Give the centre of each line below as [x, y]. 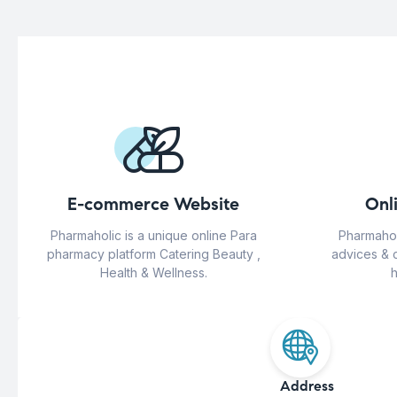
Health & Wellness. [153, 273]
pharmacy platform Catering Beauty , [153, 254]
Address [307, 386]
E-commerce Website [153, 205]
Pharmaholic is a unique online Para [153, 236]
